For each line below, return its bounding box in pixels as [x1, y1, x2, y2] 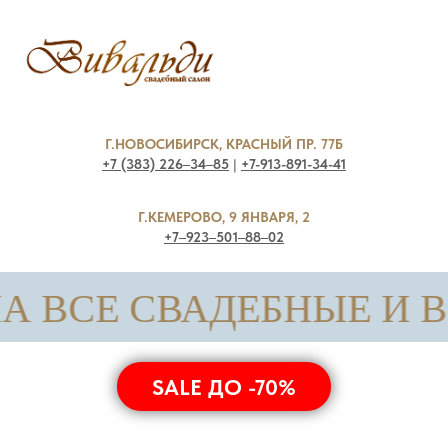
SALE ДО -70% [152, 373, 296, 400]
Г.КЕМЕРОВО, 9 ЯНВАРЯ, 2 [138, 209, 310, 225]
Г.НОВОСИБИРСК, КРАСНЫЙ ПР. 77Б [105, 136, 343, 152]
